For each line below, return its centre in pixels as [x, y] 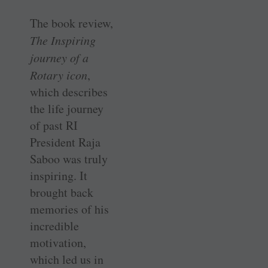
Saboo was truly [69, 159]
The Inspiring [63, 40]
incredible [54, 226]
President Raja [65, 142]
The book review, [71, 23]
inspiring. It [59, 176]
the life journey [67, 109]
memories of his [69, 209]
